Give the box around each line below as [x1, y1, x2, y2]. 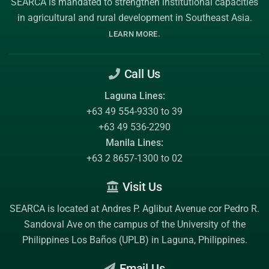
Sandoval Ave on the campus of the [23, 219, 177, 230]
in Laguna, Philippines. [148, 234, 247, 246]
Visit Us [119, 180, 162, 194]
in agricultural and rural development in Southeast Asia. [17, 12, 252, 23]
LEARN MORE [109, 29, 158, 38]
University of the [177, 219, 246, 230]
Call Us [121, 67, 161, 81]
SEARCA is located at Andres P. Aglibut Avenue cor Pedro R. [10, 203, 259, 214]
